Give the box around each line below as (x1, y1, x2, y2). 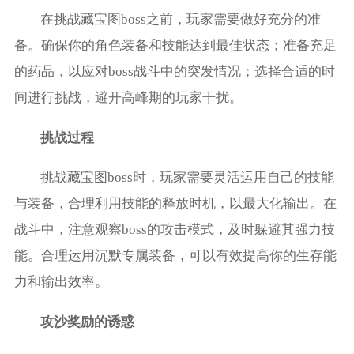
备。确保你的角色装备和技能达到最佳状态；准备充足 (13, 37, 337, 53)
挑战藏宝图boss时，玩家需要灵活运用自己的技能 (40, 170, 335, 186)
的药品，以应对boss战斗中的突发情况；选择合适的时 (13, 63, 335, 79)
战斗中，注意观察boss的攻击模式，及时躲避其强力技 (13, 222, 335, 238)
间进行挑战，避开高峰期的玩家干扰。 (13, 89, 243, 105)
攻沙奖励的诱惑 (40, 314, 135, 330)
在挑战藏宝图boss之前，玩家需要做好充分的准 (40, 11, 322, 27)
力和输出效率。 (13, 274, 108, 290)
